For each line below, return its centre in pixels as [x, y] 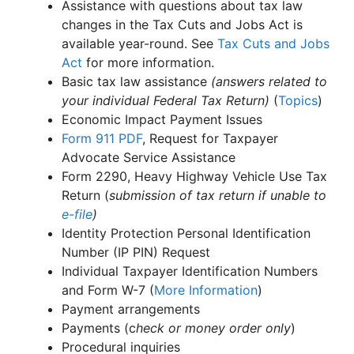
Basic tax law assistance [136, 81]
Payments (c [99, 328]
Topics [298, 100]
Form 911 [90, 138]
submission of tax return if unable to [218, 195]
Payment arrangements [131, 309]
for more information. [150, 62]
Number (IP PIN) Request [136, 252]
